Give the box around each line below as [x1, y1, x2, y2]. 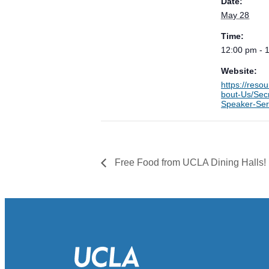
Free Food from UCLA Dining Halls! [112, 157, 266, 168]
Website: [221, 65, 257, 76]
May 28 [221, 10, 249, 20]
